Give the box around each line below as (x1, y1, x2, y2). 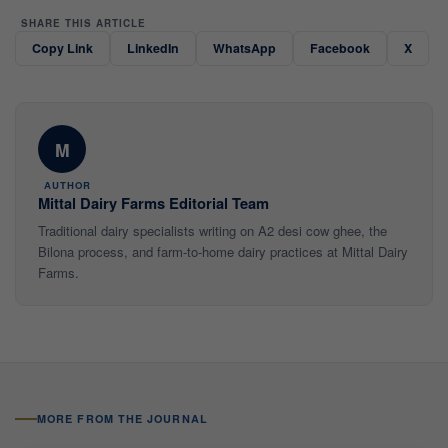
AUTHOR (43, 178, 91, 193)
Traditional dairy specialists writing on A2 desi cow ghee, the (38, 221, 387, 241)
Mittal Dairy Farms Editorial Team (38, 192, 269, 215)
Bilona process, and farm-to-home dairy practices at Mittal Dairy (38, 242, 408, 262)
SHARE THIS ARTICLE (20, 16, 146, 31)
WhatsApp (213, 39, 276, 58)
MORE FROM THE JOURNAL (37, 411, 208, 427)
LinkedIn (127, 39, 179, 58)
